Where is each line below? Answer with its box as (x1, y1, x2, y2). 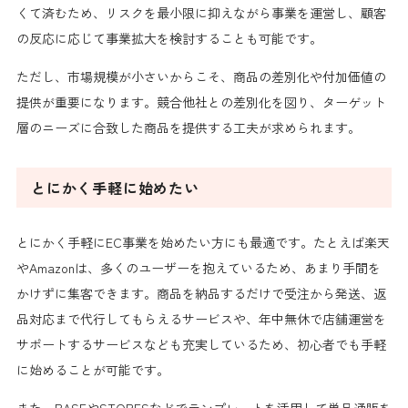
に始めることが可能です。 (15, 360, 169, 379)
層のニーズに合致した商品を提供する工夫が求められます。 (15, 117, 361, 137)
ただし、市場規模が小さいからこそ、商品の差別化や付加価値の (15, 66, 386, 86)
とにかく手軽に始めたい (30, 176, 199, 199)
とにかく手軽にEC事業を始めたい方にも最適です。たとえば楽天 (15, 232, 390, 251)
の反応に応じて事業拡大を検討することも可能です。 (15, 28, 322, 47)
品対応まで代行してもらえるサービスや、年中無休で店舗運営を (15, 309, 386, 328)
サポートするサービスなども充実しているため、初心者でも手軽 (15, 334, 386, 353)
